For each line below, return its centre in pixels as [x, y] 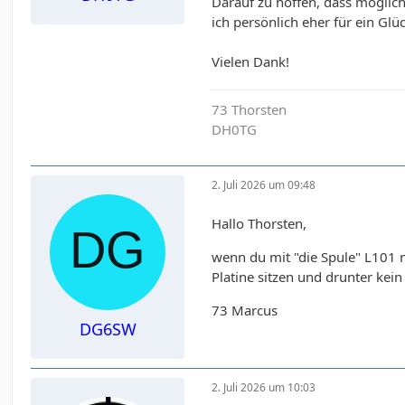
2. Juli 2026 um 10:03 [264, 388]
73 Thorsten [250, 109]
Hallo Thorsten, [259, 223]
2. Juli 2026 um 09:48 [264, 185]
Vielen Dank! [251, 61]
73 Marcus [245, 310]
